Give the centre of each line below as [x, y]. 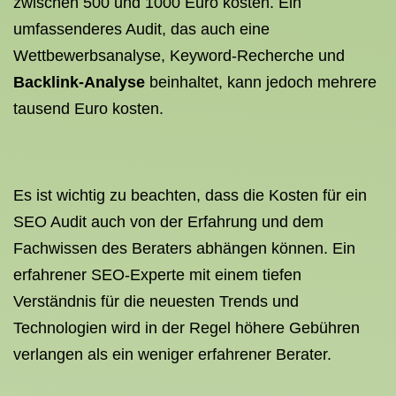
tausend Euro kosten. [88, 109]
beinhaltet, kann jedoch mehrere [261, 82]
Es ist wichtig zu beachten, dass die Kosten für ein [190, 195]
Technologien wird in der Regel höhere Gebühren [187, 328]
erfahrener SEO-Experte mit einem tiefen [157, 275]
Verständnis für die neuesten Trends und [156, 301]
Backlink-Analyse [79, 82]
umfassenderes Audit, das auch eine [141, 29]
